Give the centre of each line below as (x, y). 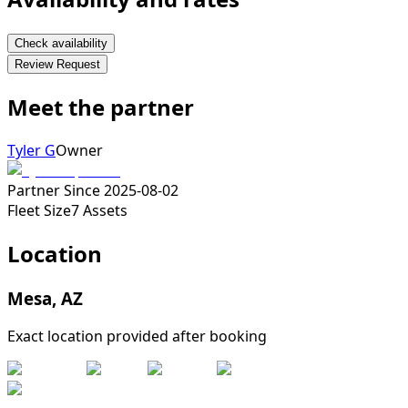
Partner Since (54, 190)
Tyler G (31, 150)
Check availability (61, 43)
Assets (105, 210)
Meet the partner (101, 107)
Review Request (57, 64)
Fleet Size (39, 210)
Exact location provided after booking (137, 337)
